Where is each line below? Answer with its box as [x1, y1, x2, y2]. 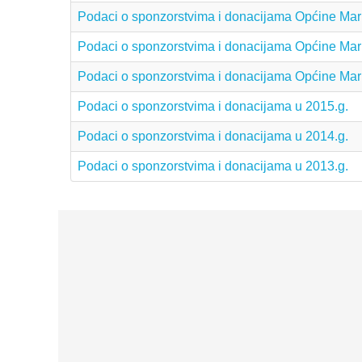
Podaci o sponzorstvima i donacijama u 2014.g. [78, 128, 348, 143]
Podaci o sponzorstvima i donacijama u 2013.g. [78, 158, 348, 173]
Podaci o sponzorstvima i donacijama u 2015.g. [78, 99, 348, 113]
